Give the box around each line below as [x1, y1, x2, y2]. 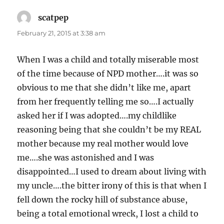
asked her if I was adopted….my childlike [17, 110, 177, 120]
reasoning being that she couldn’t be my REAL [17, 124, 201, 134]
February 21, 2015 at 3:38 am [17, 28, 106, 37]
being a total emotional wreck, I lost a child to [17, 208, 199, 218]
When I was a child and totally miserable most [17, 54, 199, 64]
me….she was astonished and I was [17, 152, 154, 162]
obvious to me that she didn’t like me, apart [17, 82, 191, 92]
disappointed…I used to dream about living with [17, 166, 207, 176]
